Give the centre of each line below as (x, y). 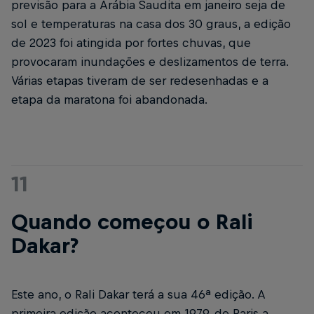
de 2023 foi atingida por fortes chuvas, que (131, 43)
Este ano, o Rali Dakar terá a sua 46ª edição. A (138, 295)
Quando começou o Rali (132, 222)
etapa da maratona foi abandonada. (109, 100)
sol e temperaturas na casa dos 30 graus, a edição (151, 24)
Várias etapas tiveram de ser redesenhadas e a (140, 81)
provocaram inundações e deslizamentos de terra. (150, 62)
